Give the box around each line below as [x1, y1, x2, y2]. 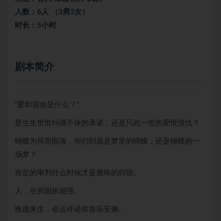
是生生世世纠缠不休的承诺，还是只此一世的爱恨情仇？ [15, 119, 200, 127]
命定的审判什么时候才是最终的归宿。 [15, 169, 141, 177]
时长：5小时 [15, 22, 56, 29]
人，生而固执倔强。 [15, 187, 81, 195]
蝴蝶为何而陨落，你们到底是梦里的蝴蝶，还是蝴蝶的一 [15, 138, 200, 145]
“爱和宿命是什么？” [15, 101, 79, 109]
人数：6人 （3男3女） [15, 8, 89, 16]
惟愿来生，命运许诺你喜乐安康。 [15, 206, 126, 213]
